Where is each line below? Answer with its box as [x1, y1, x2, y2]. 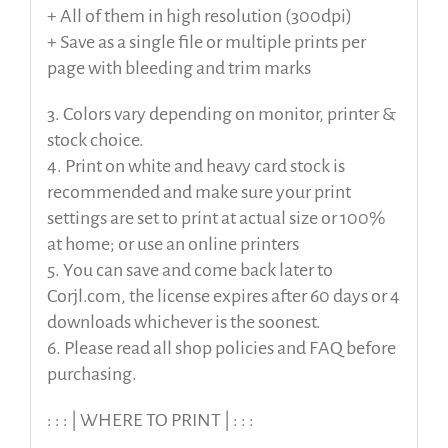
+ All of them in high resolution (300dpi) [46, 5, 352, 26]
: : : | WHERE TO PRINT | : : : [46, 409, 254, 430]
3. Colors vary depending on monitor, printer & [46, 103, 396, 124]
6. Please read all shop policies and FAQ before [46, 337, 396, 358]
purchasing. [46, 363, 137, 384]
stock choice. [46, 129, 144, 150]
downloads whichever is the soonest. [46, 311, 321, 332]
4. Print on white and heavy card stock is [46, 155, 345, 176]
